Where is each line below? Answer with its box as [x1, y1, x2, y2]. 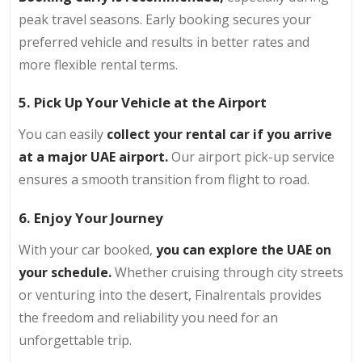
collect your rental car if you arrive [103, 125, 332, 144]
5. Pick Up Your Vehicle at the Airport [19, 93, 267, 112]
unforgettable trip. [19, 330, 132, 349]
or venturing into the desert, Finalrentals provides [19, 285, 322, 304]
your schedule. [19, 263, 112, 281]
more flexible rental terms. [19, 55, 178, 74]
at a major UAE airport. [19, 148, 171, 166]
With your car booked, [19, 240, 156, 259]
